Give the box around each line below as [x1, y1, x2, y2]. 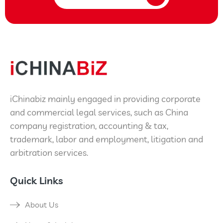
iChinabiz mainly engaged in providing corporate [10, 93, 201, 105]
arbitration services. [10, 147, 88, 158]
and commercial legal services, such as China [10, 107, 188, 118]
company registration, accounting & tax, [10, 120, 168, 131]
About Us [25, 200, 58, 210]
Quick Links [10, 174, 63, 187]
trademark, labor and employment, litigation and [10, 133, 203, 145]
